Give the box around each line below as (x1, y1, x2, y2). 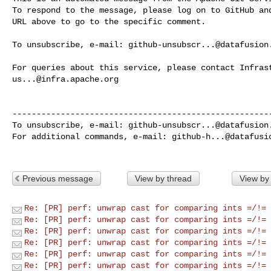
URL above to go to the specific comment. (12, 16, 206, 27)
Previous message (22, 173, 93, 183)
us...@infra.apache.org (12, 74, 119, 84)
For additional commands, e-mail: (12, 131, 172, 142)
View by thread (134, 173, 192, 183)
